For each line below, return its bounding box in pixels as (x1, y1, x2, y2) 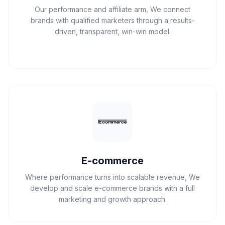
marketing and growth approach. (58, 195, 167, 203)
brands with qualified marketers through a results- (30, 16, 195, 25)
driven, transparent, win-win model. (54, 27, 171, 36)
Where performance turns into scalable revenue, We (25, 173, 200, 181)
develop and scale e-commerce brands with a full (30, 184, 195, 192)
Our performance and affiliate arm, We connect (35, 5, 190, 14)
